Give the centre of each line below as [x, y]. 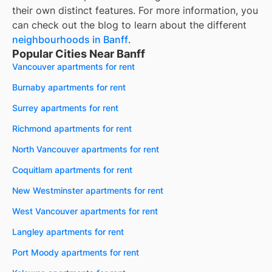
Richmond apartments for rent [72, 129]
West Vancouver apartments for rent [85, 211]
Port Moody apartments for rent [76, 253]
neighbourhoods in [58, 40]
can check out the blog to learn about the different [129, 25]
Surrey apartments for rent [65, 108]
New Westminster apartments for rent [88, 191]
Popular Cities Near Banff [79, 54]
